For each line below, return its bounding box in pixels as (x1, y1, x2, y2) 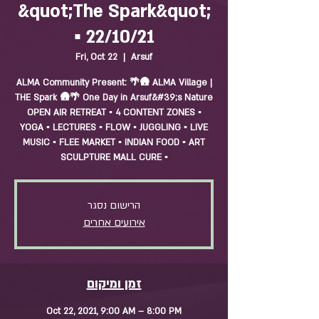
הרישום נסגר (88, 199, 140, 212)
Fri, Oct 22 (75, 51, 117, 63)
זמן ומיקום (86, 276, 142, 292)
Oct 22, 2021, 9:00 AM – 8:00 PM (46, 305, 182, 317)
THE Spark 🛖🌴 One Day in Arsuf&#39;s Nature (15, 92, 213, 103)
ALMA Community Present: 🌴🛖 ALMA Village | (16, 77, 212, 88)
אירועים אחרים (83, 216, 145, 229)
